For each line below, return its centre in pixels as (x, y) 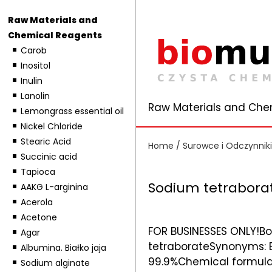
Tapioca (38, 172)
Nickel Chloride (51, 126)
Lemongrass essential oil (72, 111)
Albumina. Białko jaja (63, 248)
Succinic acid (49, 157)
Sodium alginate (55, 263)
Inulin (31, 81)
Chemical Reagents (55, 35)
